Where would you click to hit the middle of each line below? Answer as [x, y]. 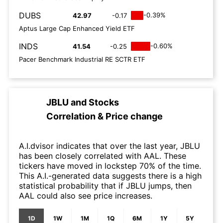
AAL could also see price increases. [86, 195]
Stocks [104, 102]
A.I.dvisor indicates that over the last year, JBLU [110, 146]
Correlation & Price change [105, 116]
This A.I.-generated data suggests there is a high [110, 175]
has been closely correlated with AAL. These [103, 156]
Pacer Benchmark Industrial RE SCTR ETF [82, 59]
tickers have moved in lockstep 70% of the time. [110, 166]
